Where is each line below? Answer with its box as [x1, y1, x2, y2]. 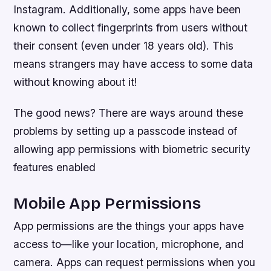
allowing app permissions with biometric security [13, 142, 251, 155]
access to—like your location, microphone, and [13, 237, 244, 250]
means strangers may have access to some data [13, 57, 253, 70]
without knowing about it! [13, 75, 138, 88]
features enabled [13, 160, 96, 174]
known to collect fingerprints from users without [13, 21, 248, 34]
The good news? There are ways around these [13, 106, 244, 119]
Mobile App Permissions [13, 193, 201, 213]
